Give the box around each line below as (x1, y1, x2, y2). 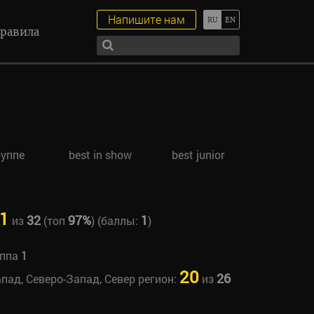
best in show (69, 147, 132, 162)
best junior (171, 147, 224, 162)
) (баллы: (90, 213, 141, 228)
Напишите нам (108, 12, 185, 27)
